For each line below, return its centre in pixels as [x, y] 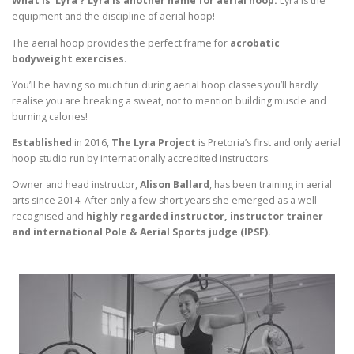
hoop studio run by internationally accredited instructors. [141, 158]
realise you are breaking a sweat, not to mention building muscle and [169, 100]
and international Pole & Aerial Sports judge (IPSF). [141, 232]
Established [42, 142]
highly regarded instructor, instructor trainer [205, 216]
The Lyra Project [154, 142]
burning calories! [50, 116]
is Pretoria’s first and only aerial [268, 142]
